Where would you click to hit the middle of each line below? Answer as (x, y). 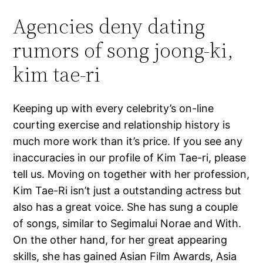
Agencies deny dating (109, 26)
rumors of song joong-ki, (124, 50)
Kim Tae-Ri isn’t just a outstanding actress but (127, 191)
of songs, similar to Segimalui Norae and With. (127, 224)
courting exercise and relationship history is (122, 125)
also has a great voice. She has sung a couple (126, 207)
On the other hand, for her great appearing (120, 240)
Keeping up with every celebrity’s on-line (114, 109)
